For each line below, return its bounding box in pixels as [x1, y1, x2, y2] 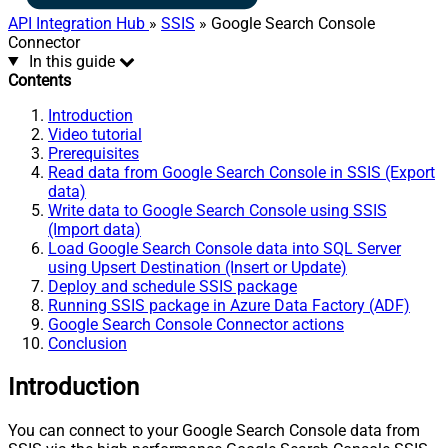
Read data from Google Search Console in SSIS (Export [48, 162, 435, 182]
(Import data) [48, 219, 141, 239]
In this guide [28, 51, 115, 71]
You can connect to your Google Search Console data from [8, 420, 420, 440]
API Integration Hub [8, 13, 149, 33]
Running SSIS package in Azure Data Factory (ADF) [48, 295, 410, 315]
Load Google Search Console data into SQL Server [48, 238, 401, 258]
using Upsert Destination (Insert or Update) [48, 257, 347, 277]
